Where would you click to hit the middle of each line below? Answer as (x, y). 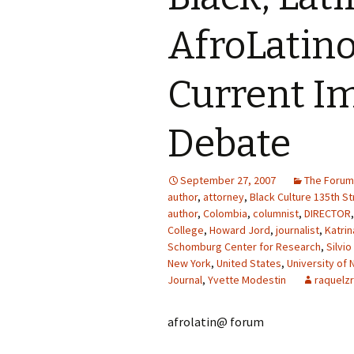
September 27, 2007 (228, 180)
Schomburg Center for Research (244, 247)
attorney (224, 197)
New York (189, 263)
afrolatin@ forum (216, 322)
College (186, 230)
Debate (229, 144)
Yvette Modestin (247, 280)
